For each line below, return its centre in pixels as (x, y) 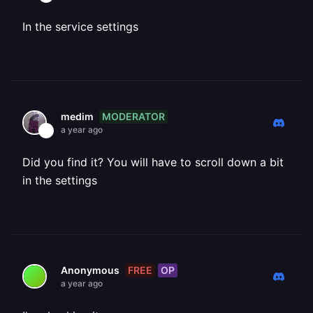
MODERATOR (133, 116)
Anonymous (90, 270)
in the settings (60, 180)
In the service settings (80, 27)
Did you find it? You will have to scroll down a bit (153, 162)
